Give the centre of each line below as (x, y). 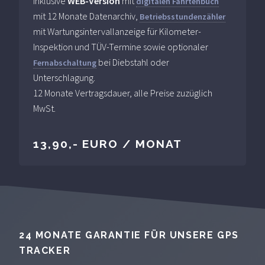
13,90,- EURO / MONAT (108, 143)
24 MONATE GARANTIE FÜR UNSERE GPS (129, 235)
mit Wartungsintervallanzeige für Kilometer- (117, 31)
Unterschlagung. (64, 77)
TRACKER (45, 251)
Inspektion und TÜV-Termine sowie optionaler (121, 46)
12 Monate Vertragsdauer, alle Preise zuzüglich (123, 93)
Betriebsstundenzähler (182, 16)
